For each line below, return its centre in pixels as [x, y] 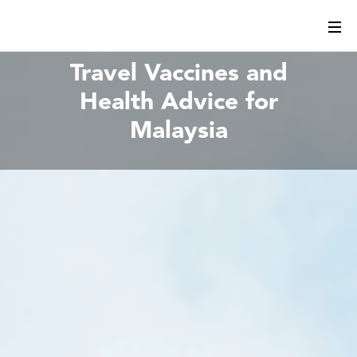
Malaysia [178, 131]
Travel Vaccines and [178, 74]
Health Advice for [178, 103]
